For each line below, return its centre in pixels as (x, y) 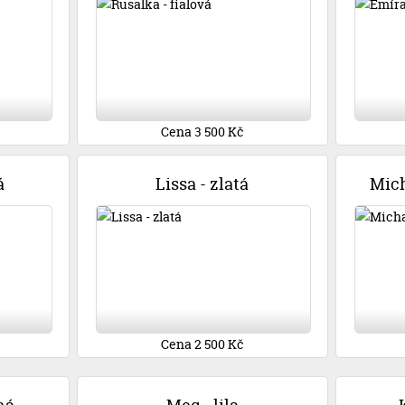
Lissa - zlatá (202, 184)
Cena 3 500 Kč (202, 132)
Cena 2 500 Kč (202, 344)
